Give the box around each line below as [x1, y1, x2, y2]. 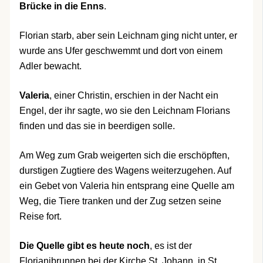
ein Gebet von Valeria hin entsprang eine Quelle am [19, 181, 234, 191]
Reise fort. [19, 211, 62, 222]
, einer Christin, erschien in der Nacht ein [49, 90, 218, 101]
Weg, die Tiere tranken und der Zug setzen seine [19, 196, 221, 207]
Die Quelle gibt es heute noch [19, 241, 150, 251]
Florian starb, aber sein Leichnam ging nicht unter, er [19, 31, 237, 41]
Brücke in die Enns [19, 1, 104, 12]
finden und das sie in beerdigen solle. [19, 121, 175, 131]
